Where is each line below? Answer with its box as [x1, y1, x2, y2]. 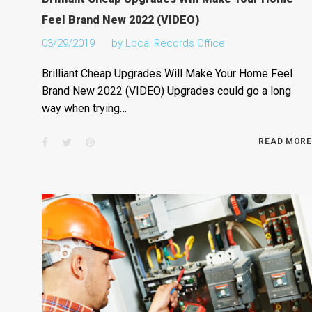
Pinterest [93, 135, 135, 148]
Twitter [70, 135, 103, 148]
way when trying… [41, 101, 127, 115]
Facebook [47, 135, 93, 148]
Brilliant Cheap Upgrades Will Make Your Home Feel [41, 66, 292, 80]
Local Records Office [125, 36, 225, 49]
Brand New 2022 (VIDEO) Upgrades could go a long [41, 84, 291, 97]
